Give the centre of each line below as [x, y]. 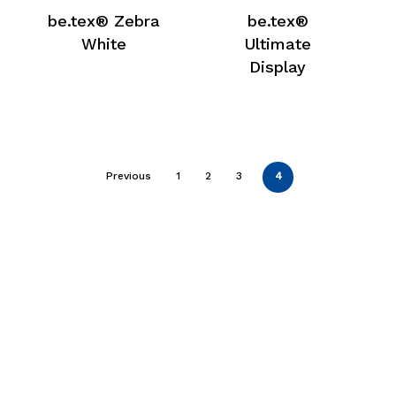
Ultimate [278, 44]
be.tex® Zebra [104, 21]
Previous [129, 176]
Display [278, 67]
